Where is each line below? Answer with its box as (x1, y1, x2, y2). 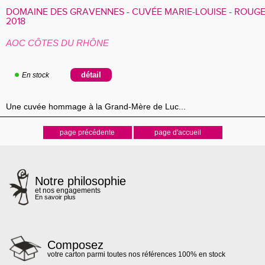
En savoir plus (34, 193, 76, 201)
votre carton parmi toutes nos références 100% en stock (47, 250, 225, 258)
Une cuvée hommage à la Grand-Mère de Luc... (6, 102, 190, 111)
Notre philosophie (34, 174, 126, 188)
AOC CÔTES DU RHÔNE (6, 38, 109, 48)
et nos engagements (34, 186, 101, 195)
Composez (47, 238, 104, 251)
